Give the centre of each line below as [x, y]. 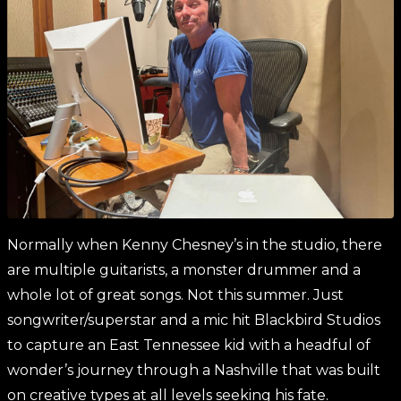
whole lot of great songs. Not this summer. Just [175, 295]
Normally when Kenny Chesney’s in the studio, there [195, 245]
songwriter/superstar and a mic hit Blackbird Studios [194, 320]
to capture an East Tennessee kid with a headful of [189, 345]
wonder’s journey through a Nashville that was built [194, 370]
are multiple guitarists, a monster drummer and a [184, 270]
